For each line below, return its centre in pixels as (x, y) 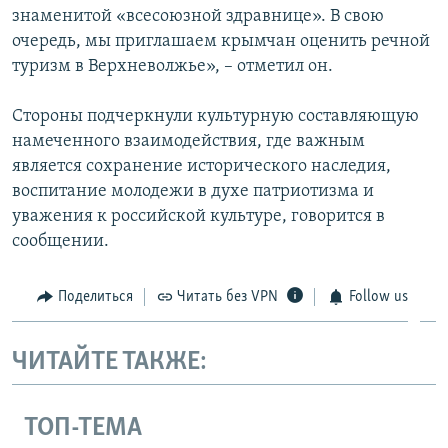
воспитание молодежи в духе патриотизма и (193, 191)
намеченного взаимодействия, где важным (188, 141)
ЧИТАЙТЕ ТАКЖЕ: (109, 363)
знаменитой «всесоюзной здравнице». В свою (198, 16)
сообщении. (60, 241)
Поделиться (95, 296)
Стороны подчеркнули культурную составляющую (215, 116)
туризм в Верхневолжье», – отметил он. (172, 66)
